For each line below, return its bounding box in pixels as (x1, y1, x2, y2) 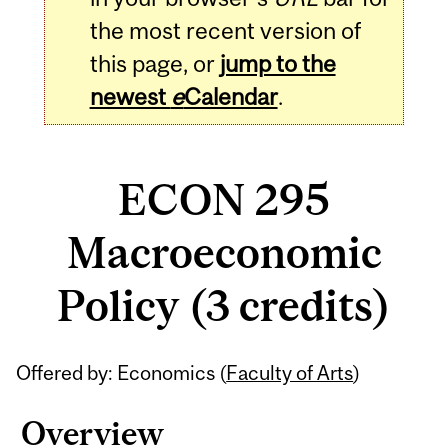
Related (10, 343, 137, 384)
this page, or (89, 49, 220, 77)
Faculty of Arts (226, 360, 354, 384)
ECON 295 (118, 175, 330, 225)
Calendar (183, 82, 278, 110)
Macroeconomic (66, 228, 382, 278)
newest (89, 82, 171, 110)
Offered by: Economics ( (16, 360, 227, 384)
